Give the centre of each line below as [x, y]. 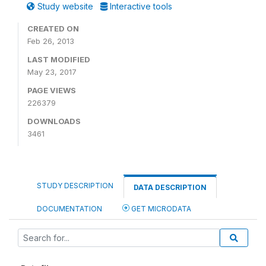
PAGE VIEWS [52, 90]
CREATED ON [53, 28]
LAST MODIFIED [59, 59]
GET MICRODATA [160, 208]
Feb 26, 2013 [51, 41]
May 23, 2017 [52, 72]
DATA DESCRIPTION [170, 187]
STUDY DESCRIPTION [75, 185]
